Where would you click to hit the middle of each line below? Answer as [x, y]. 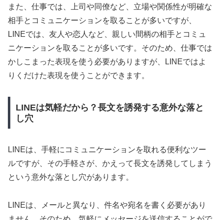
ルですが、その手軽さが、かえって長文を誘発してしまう [110, 164]
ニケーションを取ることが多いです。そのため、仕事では [110, 48]
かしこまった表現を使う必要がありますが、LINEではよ [107, 61]
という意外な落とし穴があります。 [71, 177]
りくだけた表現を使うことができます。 [79, 75]
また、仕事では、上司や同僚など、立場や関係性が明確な [110, 6]
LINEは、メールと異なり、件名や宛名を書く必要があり [107, 205]
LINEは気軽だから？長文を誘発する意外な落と [110, 107]
